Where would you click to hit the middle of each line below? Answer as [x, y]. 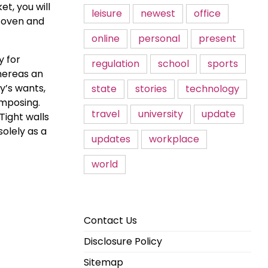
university [161, 114]
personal [159, 39]
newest [158, 13]
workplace [174, 139]
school [173, 64]
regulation [115, 64]
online [106, 39]
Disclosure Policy [123, 241]
